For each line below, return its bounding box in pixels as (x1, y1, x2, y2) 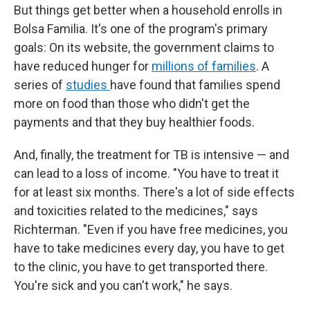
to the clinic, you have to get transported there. (14, 259, 268, 274)
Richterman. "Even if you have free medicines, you (14, 222, 288, 237)
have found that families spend (110, 77, 280, 92)
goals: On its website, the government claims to (14, 40, 274, 55)
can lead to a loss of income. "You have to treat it (14, 166, 279, 181)
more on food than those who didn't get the (14, 96, 250, 111)
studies (66, 77, 110, 92)
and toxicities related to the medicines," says (14, 203, 258, 218)
